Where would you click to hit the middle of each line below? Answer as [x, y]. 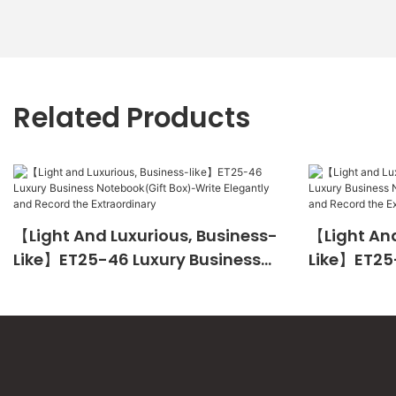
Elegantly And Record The [118, 307]
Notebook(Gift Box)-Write [120, 283]
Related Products [132, 118]
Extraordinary [70, 331]
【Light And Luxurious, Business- [145, 236]
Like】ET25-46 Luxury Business [137, 259]
